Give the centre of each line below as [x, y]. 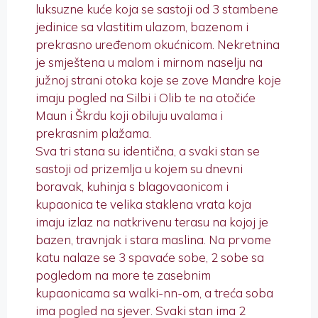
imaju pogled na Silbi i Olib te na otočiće [146, 98]
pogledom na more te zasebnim [123, 275]
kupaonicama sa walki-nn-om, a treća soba [154, 293]
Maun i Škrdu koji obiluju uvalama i [129, 116]
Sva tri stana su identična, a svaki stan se [148, 151]
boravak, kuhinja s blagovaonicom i [132, 187]
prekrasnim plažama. [93, 133]
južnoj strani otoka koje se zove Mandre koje [158, 80]
